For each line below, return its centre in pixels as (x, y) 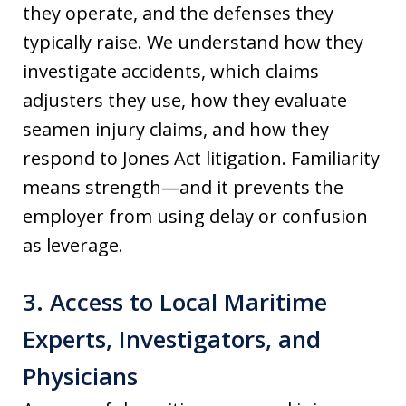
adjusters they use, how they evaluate (185, 100)
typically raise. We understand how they (193, 42)
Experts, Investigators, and (172, 338)
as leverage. (73, 245)
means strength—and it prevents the (183, 187)
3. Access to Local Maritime (175, 301)
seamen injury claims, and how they (176, 129)
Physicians (80, 376)
